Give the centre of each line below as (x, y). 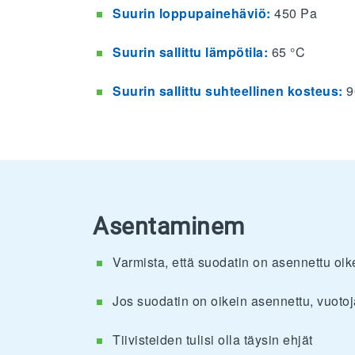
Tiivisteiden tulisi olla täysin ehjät (213, 339)
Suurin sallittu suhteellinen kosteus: (229, 90)
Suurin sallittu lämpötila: (190, 52)
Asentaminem (169, 226)
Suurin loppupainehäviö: (193, 13)
